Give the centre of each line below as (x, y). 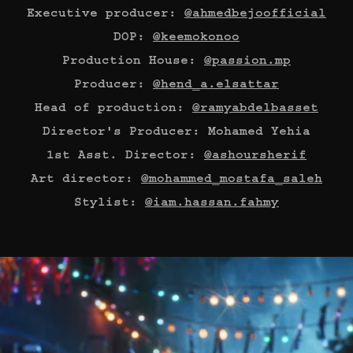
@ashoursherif (255, 154)
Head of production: (113, 107)
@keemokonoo (196, 36)
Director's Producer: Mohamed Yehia (176, 131)
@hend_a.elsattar (216, 84)
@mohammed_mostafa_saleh (232, 178)
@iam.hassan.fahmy (212, 202)
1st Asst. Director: (125, 154)
